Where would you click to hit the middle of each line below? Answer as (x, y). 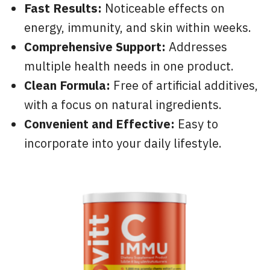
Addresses (196, 48)
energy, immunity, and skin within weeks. (138, 29)
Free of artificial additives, (184, 86)
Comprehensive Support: (95, 48)
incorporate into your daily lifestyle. (123, 144)
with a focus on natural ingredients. (123, 106)
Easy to (196, 125)
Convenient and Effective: (99, 125)
